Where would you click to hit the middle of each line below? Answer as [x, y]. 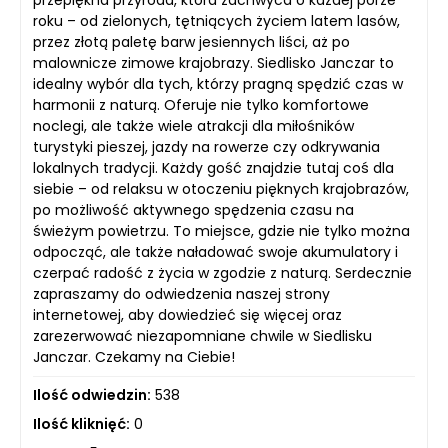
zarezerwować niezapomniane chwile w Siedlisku [202, 335]
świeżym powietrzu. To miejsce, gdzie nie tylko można [221, 230]
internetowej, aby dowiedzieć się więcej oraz [187, 314]
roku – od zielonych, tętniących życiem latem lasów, [216, 20]
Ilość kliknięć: [81, 423]
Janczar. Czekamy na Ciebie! [134, 356]
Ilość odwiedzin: [92, 394]
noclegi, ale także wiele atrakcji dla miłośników [193, 125]
